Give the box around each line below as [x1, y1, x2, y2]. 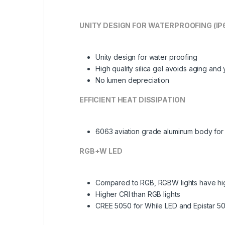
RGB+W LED [79, 146, 123, 155]
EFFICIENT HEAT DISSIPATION [79, 95, 185, 104]
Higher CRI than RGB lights [95, 189, 180, 198]
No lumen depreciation [95, 75, 170, 84]
